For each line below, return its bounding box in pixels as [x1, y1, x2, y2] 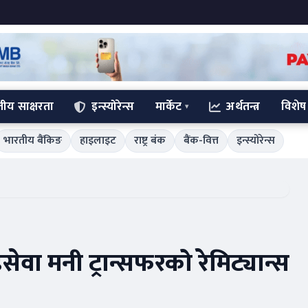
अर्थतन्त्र [226, 96, 261, 116]
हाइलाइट [79, 131, 116, 150]
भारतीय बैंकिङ [3, 131, 62, 150]
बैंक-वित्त [183, 131, 219, 150]
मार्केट [155, 96, 182, 116]
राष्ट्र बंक [133, 131, 166, 150]
